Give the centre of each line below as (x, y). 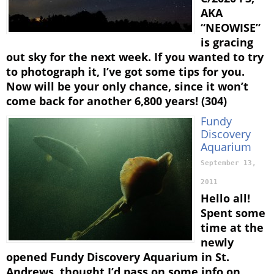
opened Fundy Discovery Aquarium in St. (118, 257)
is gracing (227, 42)
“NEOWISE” (231, 27)
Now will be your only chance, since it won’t (127, 86)
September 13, (228, 163)
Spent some (233, 213)
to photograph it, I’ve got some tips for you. (125, 71)
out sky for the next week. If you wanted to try (135, 57)
